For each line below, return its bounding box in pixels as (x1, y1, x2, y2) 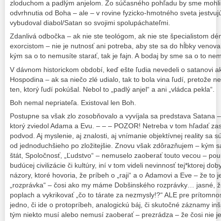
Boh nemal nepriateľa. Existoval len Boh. (10, 98, 136, 107)
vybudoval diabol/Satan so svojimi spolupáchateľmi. (10, 19, 170, 27)
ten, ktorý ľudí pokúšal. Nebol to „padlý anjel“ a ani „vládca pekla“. (10, 85, 215, 93)
